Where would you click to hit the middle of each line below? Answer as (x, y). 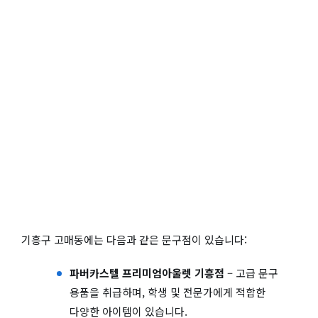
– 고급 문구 (251, 273)
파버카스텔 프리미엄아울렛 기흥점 (147, 273)
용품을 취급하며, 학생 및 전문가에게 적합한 (167, 292)
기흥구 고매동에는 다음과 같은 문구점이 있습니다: (134, 239)
